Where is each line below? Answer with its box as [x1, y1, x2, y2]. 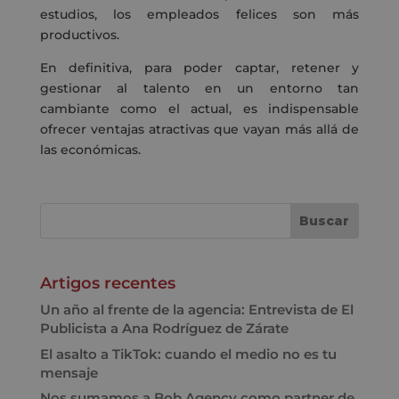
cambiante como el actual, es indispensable [39, 101, 360, 118]
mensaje [39, 363, 98, 381]
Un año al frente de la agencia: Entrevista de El [39, 301, 354, 319]
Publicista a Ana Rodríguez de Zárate [39, 320, 289, 338]
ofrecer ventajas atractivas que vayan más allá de [39, 121, 360, 138]
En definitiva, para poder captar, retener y [39, 60, 360, 77]
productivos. [39, 27, 119, 44]
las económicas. [39, 142, 141, 159]
